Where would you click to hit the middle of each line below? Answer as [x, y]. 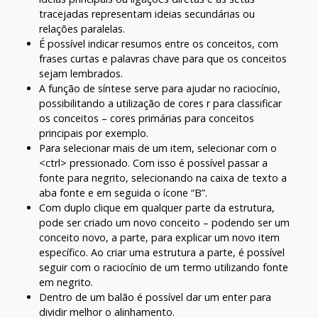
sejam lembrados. [81, 74]
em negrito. [66, 283]
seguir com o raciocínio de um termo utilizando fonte [164, 268]
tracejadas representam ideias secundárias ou [147, 14]
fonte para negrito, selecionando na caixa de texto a [163, 178]
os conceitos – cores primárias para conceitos [147, 119]
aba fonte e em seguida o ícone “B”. [123, 193]
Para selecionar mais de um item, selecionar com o [158, 148]
